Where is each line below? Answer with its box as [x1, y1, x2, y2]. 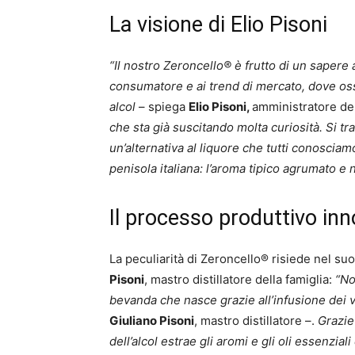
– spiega [139, 99, 189, 114]
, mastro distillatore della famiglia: [144, 272, 335, 287]
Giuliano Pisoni [109, 313, 194, 328]
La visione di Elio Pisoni [109, 12, 327, 37]
